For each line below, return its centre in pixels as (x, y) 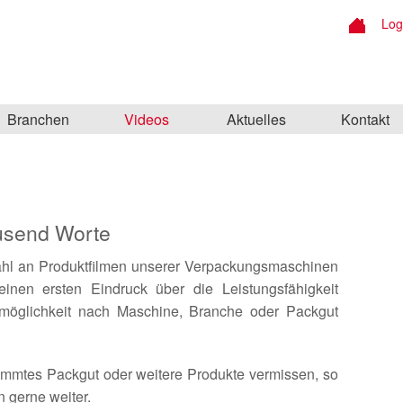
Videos (147, 119)
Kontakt (365, 119)
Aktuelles (256, 119)
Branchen (38, 119)
